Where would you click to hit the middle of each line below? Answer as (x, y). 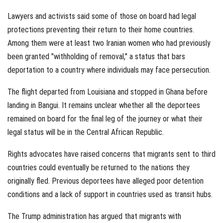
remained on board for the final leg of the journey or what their (105, 118)
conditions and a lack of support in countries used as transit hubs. (110, 194)
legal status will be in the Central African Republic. (86, 132)
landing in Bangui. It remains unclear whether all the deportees (104, 105)
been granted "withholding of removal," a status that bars (96, 56)
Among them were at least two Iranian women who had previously (109, 43)
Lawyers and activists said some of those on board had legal (102, 16)
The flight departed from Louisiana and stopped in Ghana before (108, 92)
